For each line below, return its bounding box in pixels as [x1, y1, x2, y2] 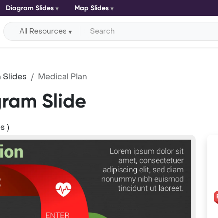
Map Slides [74, 4, 109, 12]
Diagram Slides [5, 4, 54, 12]
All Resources [19, 26, 67, 36]
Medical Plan [38, 71, 87, 82]
